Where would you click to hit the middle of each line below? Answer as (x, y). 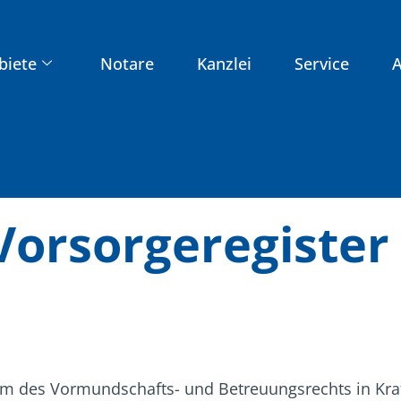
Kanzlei (224, 63)
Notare (127, 63)
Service (321, 63)
